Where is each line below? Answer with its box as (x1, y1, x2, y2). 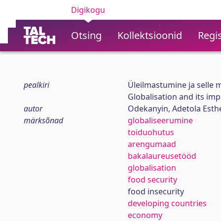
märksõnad (24, 115, 63, 126)
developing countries (127, 198, 207, 209)
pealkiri (24, 79, 49, 90)
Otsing (71, 29, 102, 42)
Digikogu (71, 4, 105, 15)
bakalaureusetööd (127, 150, 196, 161)
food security (127, 174, 177, 185)
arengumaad (127, 139, 176, 149)
